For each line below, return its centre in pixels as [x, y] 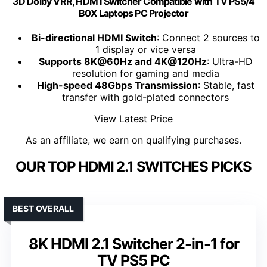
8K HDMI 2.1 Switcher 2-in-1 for [133, 244]
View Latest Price [133, 119]
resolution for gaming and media [145, 74]
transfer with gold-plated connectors [145, 97]
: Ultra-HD [229, 62]
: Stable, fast [226, 86]
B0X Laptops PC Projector [133, 13]
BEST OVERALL [43, 209]
